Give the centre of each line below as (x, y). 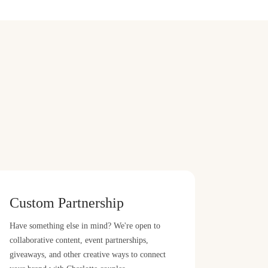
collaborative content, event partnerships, (79, 240)
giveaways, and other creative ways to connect (87, 254)
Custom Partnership (66, 203)
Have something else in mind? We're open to (85, 226)
